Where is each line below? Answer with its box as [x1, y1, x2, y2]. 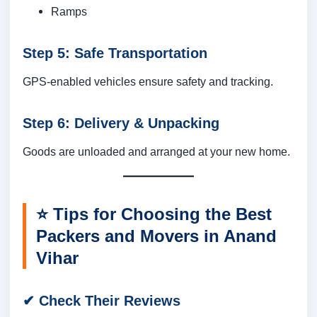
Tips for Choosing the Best [53, 204, 272, 224]
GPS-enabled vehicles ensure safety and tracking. [23, 75, 273, 88]
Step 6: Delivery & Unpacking [23, 115, 219, 132]
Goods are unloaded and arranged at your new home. [23, 145, 290, 158]
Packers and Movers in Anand [36, 226, 277, 246]
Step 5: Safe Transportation [23, 45, 207, 62]
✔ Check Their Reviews [23, 293, 180, 309]
